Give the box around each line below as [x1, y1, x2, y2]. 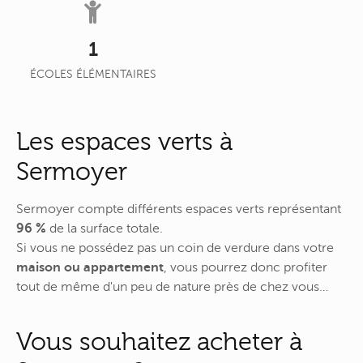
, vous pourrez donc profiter [164, 259, 327, 275]
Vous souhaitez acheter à [16, 327, 302, 357]
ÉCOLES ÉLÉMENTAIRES [29, 67, 156, 80]
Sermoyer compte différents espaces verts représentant [16, 201, 341, 216]
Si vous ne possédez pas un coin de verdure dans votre [16, 240, 334, 255]
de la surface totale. [46, 220, 163, 236]
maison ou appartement [16, 259, 164, 275]
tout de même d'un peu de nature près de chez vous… [16, 279, 328, 294]
